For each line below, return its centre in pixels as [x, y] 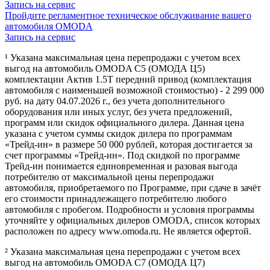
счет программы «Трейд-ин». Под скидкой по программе [122, 155]
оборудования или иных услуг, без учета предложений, [118, 111]
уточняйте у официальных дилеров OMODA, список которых [133, 220]
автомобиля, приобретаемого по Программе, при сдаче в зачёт [133, 187]
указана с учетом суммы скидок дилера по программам [118, 133]
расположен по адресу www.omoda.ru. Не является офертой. [128, 231]
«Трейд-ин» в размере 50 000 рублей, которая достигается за [129, 144]
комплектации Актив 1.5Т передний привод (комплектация [128, 79]
